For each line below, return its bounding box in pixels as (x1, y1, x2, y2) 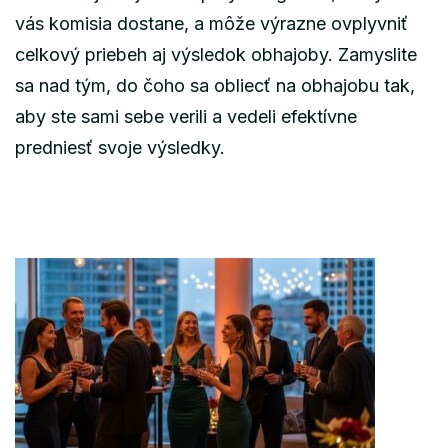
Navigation (14, 301, 186, 346)
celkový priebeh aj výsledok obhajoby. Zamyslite (15, 43, 417, 65)
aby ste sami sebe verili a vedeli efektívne (15, 105, 357, 127)
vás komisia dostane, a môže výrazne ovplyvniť (15, 12, 408, 34)
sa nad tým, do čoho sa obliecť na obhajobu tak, (15, 74, 415, 96)
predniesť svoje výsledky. (15, 136, 225, 158)
